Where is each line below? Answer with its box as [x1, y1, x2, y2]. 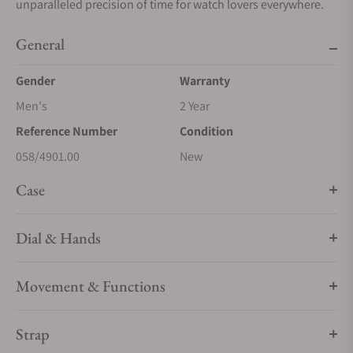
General [16, 34, 65, 54]
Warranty [180, 72, 230, 89]
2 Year [180, 98, 210, 114]
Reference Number [16, 123, 117, 139]
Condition [180, 123, 233, 139]
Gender [16, 72, 55, 89]
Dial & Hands [16, 228, 101, 248]
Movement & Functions [16, 276, 165, 296]
